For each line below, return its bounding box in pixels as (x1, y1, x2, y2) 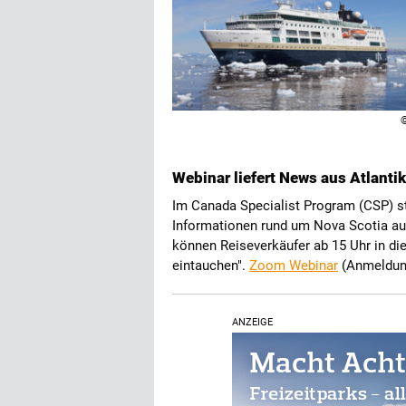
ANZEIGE (232, 316, 273, 328)
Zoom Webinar (249, 257, 338, 274)
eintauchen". (172, 257, 249, 274)
